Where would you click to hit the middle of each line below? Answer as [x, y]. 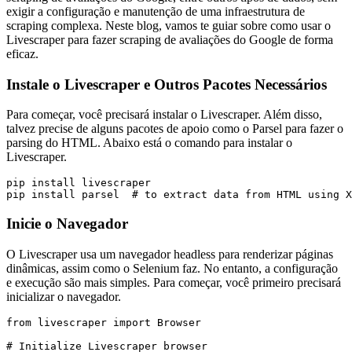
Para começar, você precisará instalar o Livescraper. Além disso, [164, 115]
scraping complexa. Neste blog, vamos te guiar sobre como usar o [169, 25]
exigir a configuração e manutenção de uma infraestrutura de [156, 11]
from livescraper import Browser [104, 322]
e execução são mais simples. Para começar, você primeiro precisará [174, 282]
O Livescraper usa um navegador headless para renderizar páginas [170, 254]
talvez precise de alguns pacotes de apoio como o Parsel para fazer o [175, 129]
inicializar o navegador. [64, 296]
